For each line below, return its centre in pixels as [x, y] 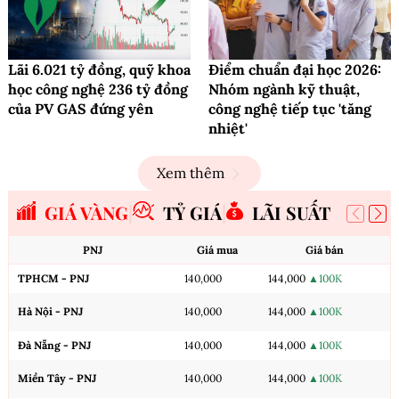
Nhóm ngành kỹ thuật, [284, 90]
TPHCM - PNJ [53, 279]
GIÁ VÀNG [86, 213]
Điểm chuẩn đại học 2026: [295, 70]
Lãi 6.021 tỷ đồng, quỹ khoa [99, 70]
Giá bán [325, 250]
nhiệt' [228, 129]
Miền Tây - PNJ [57, 379]
